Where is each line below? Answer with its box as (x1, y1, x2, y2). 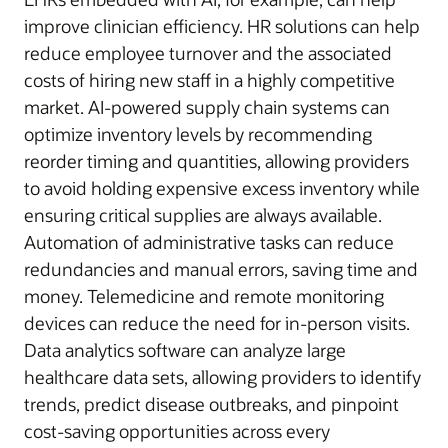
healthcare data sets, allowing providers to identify (24, 364, 421, 389)
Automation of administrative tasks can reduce (24, 229, 394, 254)
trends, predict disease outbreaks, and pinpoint (24, 391, 399, 416)
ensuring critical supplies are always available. (24, 202, 382, 227)
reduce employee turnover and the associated (24, 40, 392, 65)
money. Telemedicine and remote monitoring (24, 283, 384, 308)
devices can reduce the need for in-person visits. (24, 310, 410, 335)
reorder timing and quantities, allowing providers (24, 148, 409, 173)
